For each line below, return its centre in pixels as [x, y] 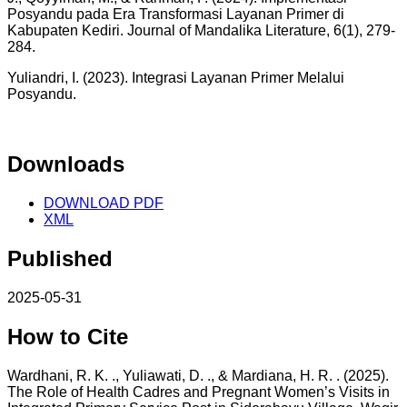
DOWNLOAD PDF [104, 203]
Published [60, 259]
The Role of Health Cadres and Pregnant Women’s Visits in [199, 392]
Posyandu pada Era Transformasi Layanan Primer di [176, 15]
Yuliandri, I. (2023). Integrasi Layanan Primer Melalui [176, 78]
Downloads [66, 164]
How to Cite [68, 336]
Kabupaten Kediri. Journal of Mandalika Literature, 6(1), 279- [201, 31]
